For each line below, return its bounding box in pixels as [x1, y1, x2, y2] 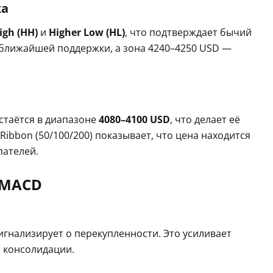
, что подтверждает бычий [125, 25, 252, 39]
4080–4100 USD [99, 112, 170, 126]
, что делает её [170, 112, 240, 126]
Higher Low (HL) [49, 25, 125, 39]
